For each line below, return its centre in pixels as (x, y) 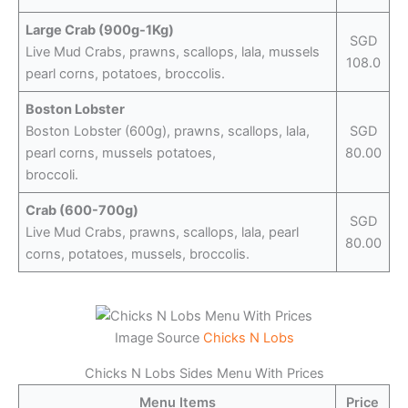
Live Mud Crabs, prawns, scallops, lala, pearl (163, 232)
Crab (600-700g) (82, 210)
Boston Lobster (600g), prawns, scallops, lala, (168, 131)
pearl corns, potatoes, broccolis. (126, 73)
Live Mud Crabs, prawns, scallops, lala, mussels (173, 51)
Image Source (158, 338)
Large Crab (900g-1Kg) (100, 30)
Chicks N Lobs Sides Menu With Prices (204, 373)
